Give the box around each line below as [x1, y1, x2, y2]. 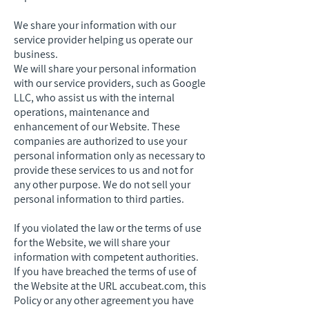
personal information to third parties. [14, 192, 184, 206]
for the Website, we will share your [14, 235, 170, 250]
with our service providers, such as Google [14, 76, 206, 90]
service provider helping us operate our [14, 32, 192, 47]
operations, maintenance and [14, 105, 150, 119]
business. [14, 47, 58, 61]
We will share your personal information [14, 61, 197, 76]
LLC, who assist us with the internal [14, 90, 175, 105]
